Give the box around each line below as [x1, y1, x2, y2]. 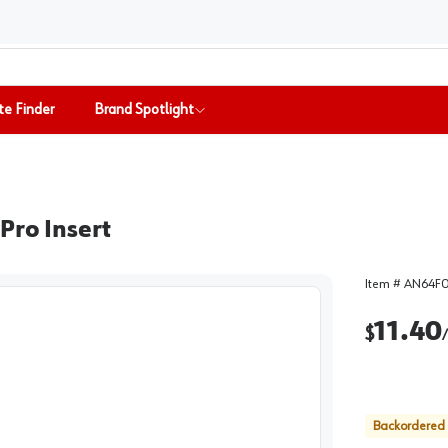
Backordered [372, 419, 445, 433]
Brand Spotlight [94, 102, 194, 118]
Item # [364, 277, 404, 291]
